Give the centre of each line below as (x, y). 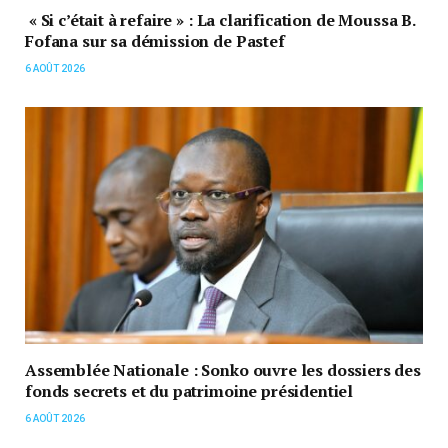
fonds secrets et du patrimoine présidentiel (189, 390)
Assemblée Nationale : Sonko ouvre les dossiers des (223, 369)
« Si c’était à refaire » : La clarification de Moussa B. (220, 19)
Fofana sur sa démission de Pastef (155, 40)
